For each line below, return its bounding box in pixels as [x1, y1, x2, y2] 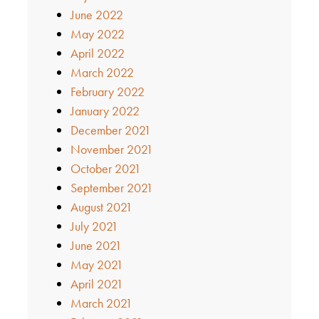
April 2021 [70, 276, 123, 293]
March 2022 [70, 64, 134, 81]
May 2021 [70, 256, 123, 273]
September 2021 [70, 179, 153, 197]
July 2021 [70, 218, 118, 235]
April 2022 [70, 45, 125, 62]
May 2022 [70, 26, 125, 43]
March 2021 [70, 295, 132, 312]
